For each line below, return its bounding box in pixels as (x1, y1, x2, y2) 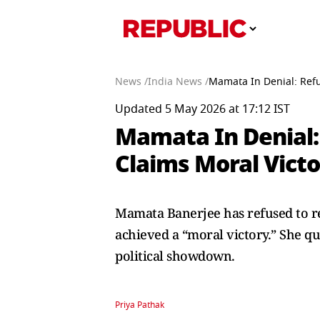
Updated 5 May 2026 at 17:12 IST (115, 101, 290, 118)
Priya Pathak (115, 299, 164, 311)
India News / (148, 74, 209, 89)
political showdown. (115, 247, 235, 264)
